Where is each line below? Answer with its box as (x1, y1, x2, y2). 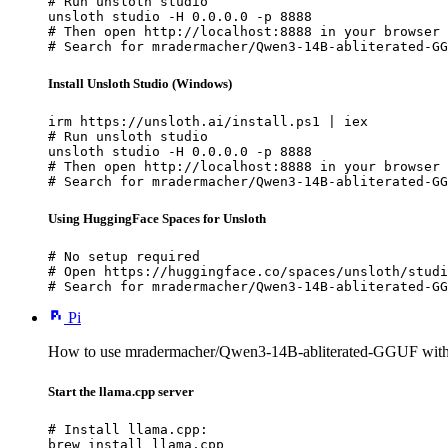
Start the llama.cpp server (48, 383, 194, 399)
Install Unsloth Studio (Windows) (48, 75, 232, 91)
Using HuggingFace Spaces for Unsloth (48, 211, 266, 227)
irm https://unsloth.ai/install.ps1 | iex (48, 114, 368, 130)
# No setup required (48, 249, 200, 265)
